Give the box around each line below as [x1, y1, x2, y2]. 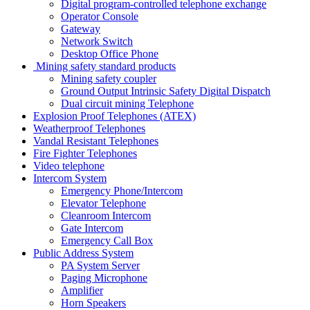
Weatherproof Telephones [33, 122, 145, 134]
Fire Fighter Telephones [33, 147, 137, 159]
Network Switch [61, 35, 133, 47]
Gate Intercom [61, 221, 123, 234]
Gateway [61, 22, 100, 35]
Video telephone [33, 159, 104, 172]
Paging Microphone [61, 271, 147, 284]
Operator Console [61, 10, 138, 22]
